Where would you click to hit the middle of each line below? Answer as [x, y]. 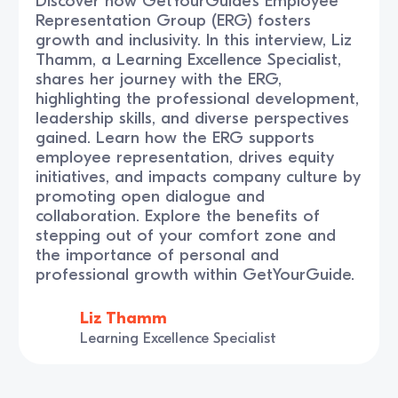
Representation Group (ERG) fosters [174, 20]
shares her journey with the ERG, [159, 79]
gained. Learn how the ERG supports [175, 137]
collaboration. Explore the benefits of [178, 215]
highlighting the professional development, [198, 98]
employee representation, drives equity [185, 157]
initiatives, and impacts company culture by [199, 176]
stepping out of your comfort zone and [186, 235]
